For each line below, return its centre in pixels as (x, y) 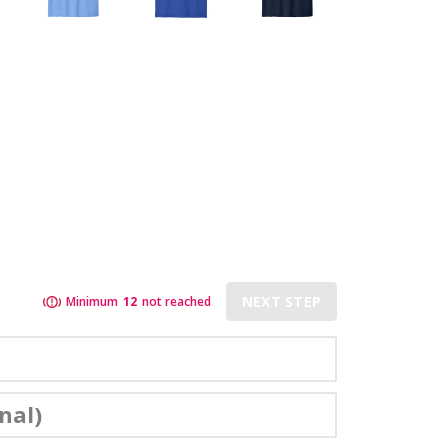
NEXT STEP (281, 301)
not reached (176, 301)
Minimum (91, 301)
